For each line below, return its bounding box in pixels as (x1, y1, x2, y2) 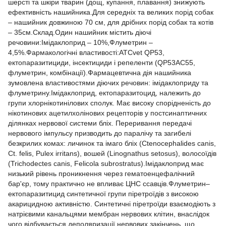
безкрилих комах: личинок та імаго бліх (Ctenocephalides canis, (8, 139, 216, 147)
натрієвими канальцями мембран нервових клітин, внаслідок (8, 209, 209, 218)
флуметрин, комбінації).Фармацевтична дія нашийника (8, 68, 191, 77)
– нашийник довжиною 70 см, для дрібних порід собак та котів (8, 18, 213, 26)
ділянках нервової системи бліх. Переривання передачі (8, 119, 192, 127)
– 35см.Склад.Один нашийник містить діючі (8, 28, 151, 36)
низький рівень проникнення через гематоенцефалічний (8, 169, 195, 178)
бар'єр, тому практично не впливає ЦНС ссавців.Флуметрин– (8, 179, 210, 188)
